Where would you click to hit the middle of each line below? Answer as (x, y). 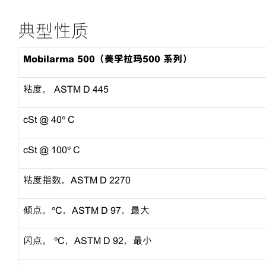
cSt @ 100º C (52, 150)
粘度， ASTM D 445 (66, 89)
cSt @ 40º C (49, 120)
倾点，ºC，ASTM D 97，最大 (86, 210)
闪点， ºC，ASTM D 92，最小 (88, 241)
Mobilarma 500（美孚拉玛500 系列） (107, 59)
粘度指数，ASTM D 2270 (77, 180)
